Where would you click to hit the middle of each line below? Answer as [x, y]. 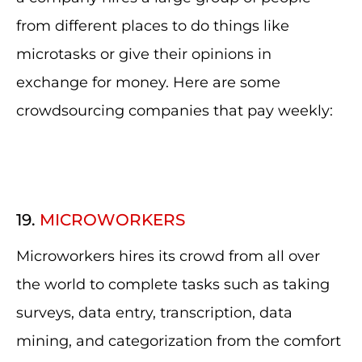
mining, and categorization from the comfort [179, 341]
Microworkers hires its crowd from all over [168, 256]
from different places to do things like [153, 26]
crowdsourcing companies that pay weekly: [175, 111]
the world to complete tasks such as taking [173, 284]
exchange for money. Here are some [148, 82]
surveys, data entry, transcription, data [154, 313]
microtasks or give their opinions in [144, 54]
